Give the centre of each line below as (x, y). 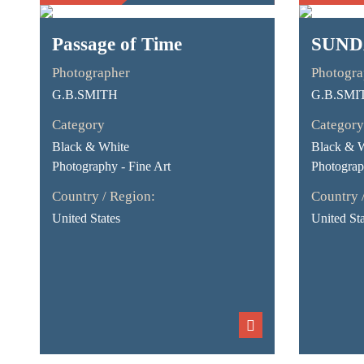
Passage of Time (117, 44)
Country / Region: (103, 196)
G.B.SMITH (84, 95)
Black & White (90, 147)
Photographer (91, 73)
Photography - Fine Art (111, 166)
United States (86, 218)
